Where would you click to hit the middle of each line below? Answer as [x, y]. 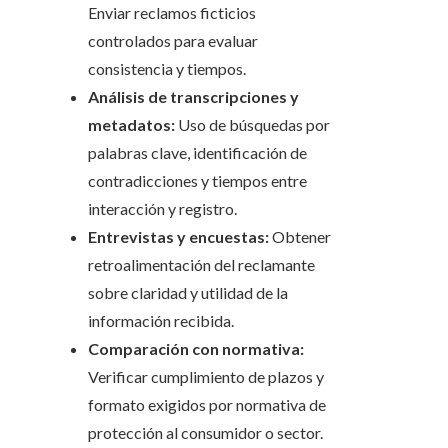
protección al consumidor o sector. [205, 433]
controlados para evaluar [173, 41]
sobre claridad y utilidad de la [188, 293]
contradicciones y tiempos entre [197, 181]
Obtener [300, 237]
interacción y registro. [162, 209]
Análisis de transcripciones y [193, 97]
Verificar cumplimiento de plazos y [206, 377]
